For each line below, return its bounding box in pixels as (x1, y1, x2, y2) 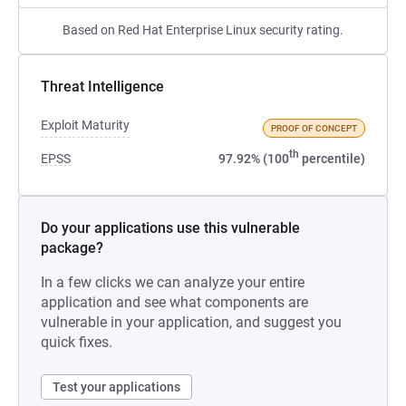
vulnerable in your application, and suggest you (41, 314, 342, 331)
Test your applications (53, 380, 180, 394)
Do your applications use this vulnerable (41, 219, 300, 237)
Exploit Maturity (41, 118, 130, 132)
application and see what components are (41, 294, 308, 311)
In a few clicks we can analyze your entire (41, 274, 304, 291)
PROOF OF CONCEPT (271, 123, 357, 133)
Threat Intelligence (41, 78, 164, 95)
